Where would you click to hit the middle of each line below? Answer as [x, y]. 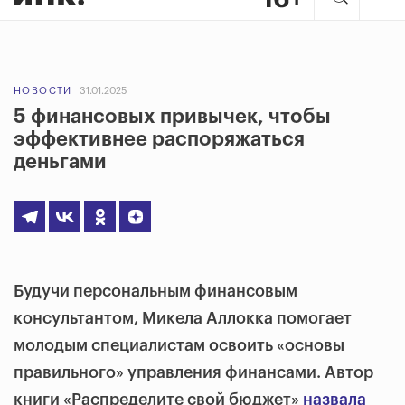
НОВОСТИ [43, 91]
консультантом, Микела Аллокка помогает [183, 318]
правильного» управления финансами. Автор [193, 372]
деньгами [60, 162]
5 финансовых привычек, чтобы [172, 117]
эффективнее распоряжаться [159, 139]
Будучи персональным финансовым [155, 291]
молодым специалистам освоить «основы [179, 345]
